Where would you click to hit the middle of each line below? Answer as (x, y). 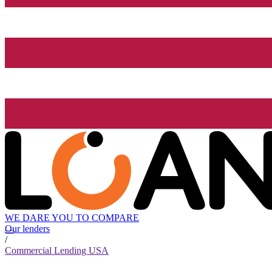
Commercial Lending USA (57, 251)
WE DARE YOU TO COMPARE (72, 218)
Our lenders (27, 229)
